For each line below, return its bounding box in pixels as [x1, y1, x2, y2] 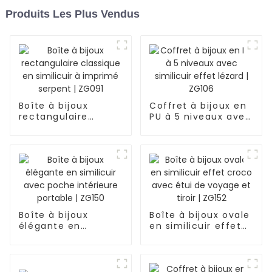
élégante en [18, 220, 81, 233]
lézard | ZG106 [149, 132, 220, 145]
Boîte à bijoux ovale [149, 209, 250, 222]
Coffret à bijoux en [149, 100, 247, 112]
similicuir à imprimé [18, 132, 120, 145]
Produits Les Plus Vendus [5, 8, 140, 21]
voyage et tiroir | [149, 242, 236, 254]
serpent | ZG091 [18, 143, 98, 156]
